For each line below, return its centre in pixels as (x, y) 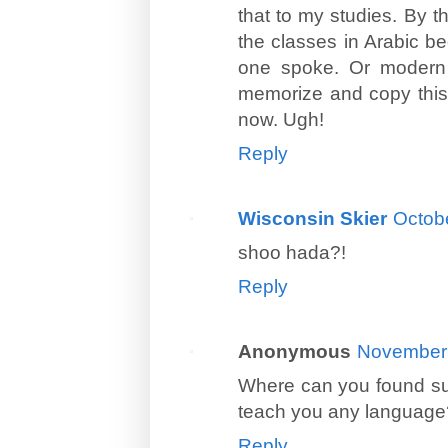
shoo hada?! (292, 252)
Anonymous (294, 351)
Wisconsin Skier (312, 218)
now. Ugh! (281, 119)
